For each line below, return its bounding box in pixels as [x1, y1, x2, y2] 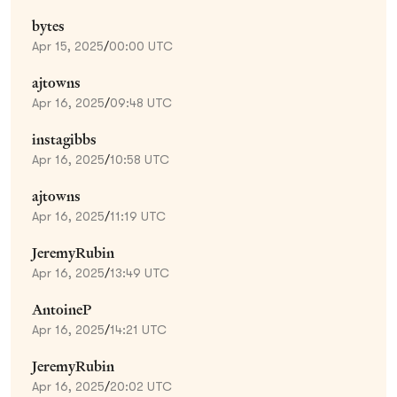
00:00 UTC [109, 38, 173, 53]
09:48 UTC [110, 95, 172, 110]
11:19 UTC [110, 208, 166, 223]
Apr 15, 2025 [32, 38, 104, 53]
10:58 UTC [110, 152, 169, 167]
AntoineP [32, 300, 91, 319]
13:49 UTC [110, 265, 169, 280]
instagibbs [32, 129, 97, 149]
